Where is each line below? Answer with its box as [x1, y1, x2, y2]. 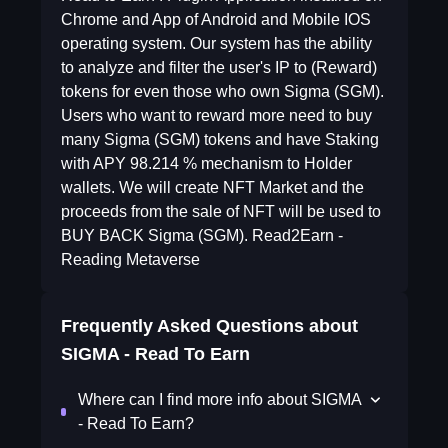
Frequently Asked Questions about [60, 316, 358, 336]
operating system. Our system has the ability [60, 35, 372, 52]
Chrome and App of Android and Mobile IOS [60, 11, 371, 28]
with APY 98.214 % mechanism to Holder [60, 155, 352, 172]
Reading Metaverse [60, 251, 200, 268]
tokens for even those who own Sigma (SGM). [60, 83, 384, 100]
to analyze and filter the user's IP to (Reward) [60, 59, 377, 76]
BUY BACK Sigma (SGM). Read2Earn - [60, 227, 343, 244]
